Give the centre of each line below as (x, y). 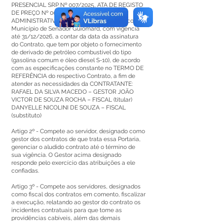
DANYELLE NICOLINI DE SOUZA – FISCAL (69, 108)
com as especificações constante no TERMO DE (77, 68)
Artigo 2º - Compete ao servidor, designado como (78, 131)
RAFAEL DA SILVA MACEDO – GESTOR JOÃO (73, 92)
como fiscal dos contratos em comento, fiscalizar (78, 194)
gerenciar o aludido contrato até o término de (73, 147)
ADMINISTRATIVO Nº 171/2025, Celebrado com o (78, 21)
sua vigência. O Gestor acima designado (66, 155)
